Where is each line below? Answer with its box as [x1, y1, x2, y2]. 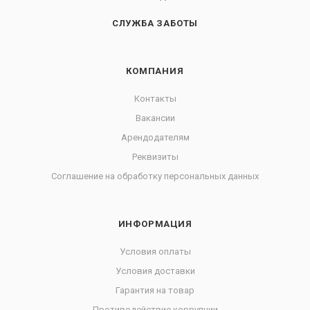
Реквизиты [131, 152, 179, 162]
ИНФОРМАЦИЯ [118, 219, 192, 229]
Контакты [134, 93, 176, 104]
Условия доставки [115, 266, 195, 276]
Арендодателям [120, 132, 190, 143]
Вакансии [135, 113, 175, 123]
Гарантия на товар [116, 285, 194, 295]
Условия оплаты [119, 246, 191, 257]
